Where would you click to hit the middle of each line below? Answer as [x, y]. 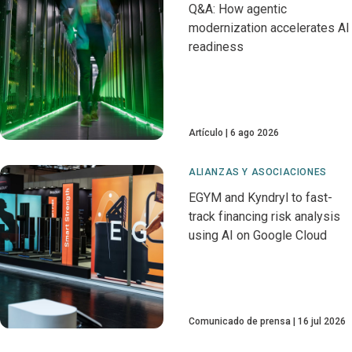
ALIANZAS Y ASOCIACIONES [258, 172]
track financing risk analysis [264, 217]
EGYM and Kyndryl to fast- [260, 198]
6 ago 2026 [255, 133]
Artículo [206, 133]
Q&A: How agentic [238, 9]
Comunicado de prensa [240, 322]
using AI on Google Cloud [258, 236]
